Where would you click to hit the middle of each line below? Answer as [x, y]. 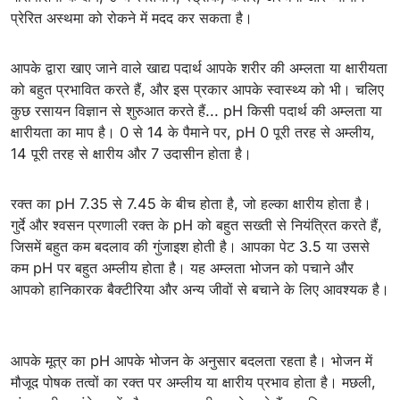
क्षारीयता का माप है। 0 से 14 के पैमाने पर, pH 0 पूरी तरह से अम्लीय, [193, 132]
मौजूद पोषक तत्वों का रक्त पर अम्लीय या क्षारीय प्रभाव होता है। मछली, [193, 382]
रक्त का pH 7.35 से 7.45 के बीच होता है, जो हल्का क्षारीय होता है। [191, 204]
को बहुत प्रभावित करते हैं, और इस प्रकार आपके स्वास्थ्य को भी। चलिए [197, 89]
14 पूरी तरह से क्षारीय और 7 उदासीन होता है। [133, 154]
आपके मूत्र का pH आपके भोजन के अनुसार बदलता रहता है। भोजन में [192, 361]
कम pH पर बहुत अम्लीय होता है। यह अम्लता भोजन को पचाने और [182, 268]
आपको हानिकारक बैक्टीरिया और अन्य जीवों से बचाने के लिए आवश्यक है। [200, 289]
